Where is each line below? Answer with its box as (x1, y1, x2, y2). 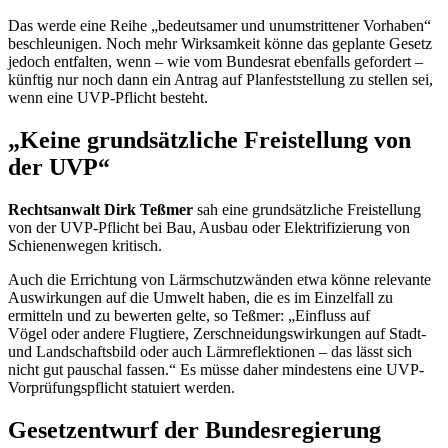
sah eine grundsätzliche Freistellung (197, 200, 421, 218)
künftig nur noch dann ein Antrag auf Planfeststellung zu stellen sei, (8, 71, 433, 89)
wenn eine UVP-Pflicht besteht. (8, 89, 208, 107)
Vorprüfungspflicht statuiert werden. (8, 378, 239, 396)
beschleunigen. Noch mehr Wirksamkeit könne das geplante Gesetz (8, 35, 432, 53)
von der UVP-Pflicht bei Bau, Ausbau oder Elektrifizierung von (8, 218, 410, 236)
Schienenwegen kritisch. (8, 236, 162, 254)
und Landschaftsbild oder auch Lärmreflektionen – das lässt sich (8, 342, 412, 360)
